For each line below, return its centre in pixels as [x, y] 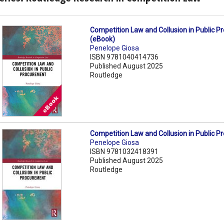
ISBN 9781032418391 [124, 151]
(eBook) [103, 39]
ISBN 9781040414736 [124, 57]
